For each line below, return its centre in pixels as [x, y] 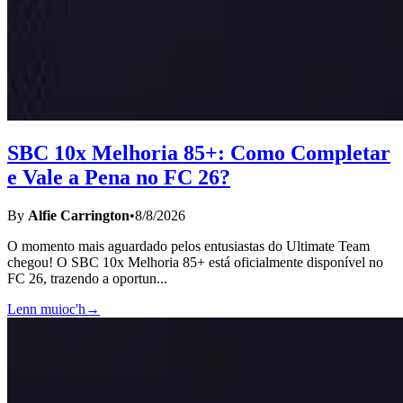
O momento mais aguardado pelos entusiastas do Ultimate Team [188, 246]
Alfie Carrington [79, 216]
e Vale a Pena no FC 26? [119, 178]
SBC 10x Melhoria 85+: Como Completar [199, 153]
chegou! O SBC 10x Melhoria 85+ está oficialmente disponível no [195, 263]
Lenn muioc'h [46, 309]
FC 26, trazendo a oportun [82, 279]
